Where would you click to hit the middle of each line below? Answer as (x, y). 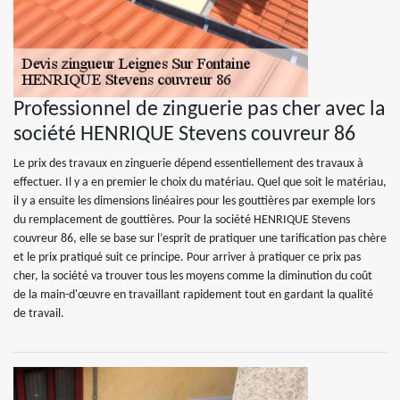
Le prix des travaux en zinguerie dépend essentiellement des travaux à (188, 164)
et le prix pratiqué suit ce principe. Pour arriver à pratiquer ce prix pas (187, 258)
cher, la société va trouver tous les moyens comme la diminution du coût (193, 276)
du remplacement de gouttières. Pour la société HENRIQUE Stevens (182, 220)
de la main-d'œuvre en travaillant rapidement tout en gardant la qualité (193, 295)
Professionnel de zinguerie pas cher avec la (200, 110)
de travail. (39, 314)
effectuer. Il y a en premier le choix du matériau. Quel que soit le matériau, (200, 183)
